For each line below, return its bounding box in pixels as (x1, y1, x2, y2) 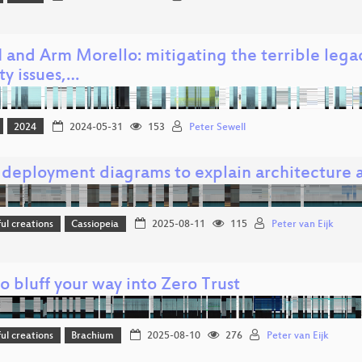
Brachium (71, 330, 115, 343)
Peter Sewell (188, 121, 246, 133)
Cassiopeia (71, 219, 120, 231)
